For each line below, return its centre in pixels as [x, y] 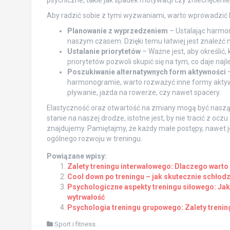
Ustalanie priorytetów [104, 51]
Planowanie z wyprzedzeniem [117, 31]
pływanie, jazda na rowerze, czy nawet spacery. [144, 92]
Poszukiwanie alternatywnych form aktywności [146, 72]
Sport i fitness [75, 224]
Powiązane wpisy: [76, 156]
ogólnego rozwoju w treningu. [94, 138]
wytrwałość [86, 197]
